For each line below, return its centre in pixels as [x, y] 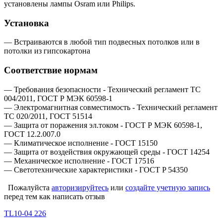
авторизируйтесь [80, 187]
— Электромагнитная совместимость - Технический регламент [111, 107]
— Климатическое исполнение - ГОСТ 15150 [81, 143]
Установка [27, 23]
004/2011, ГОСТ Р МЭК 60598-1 [58, 98]
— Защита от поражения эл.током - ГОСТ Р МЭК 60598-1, [103, 125]
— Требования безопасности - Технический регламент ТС [102, 89]
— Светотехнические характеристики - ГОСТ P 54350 [96, 169]
